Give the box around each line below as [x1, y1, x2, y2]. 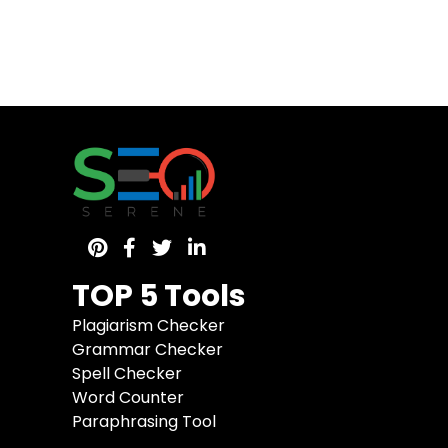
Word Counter [72, 386, 184, 410]
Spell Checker [72, 362, 182, 386]
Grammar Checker [72, 338, 223, 362]
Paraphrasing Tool [72, 410, 216, 434]
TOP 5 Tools [72, 275, 246, 318]
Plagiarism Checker [72, 314, 225, 338]
